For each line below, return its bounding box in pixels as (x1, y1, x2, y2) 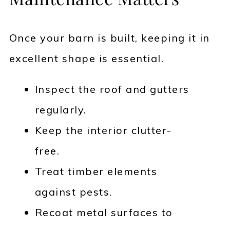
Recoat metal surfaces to (34, 206, 173, 219)
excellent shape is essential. (9, 52, 164, 65)
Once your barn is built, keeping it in (9, 31, 210, 45)
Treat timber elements (34, 165, 158, 178)
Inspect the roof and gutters (34, 83, 189, 96)
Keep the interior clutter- (34, 124, 172, 137)
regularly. (34, 103, 87, 117)
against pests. (34, 185, 112, 199)
